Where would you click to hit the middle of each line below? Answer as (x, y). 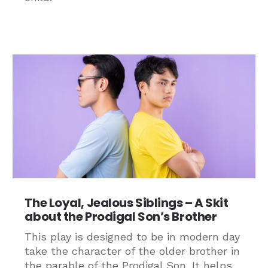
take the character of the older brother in (133, 251)
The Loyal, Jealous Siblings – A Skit (127, 202)
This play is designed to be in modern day (133, 236)
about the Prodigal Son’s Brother (121, 216)
